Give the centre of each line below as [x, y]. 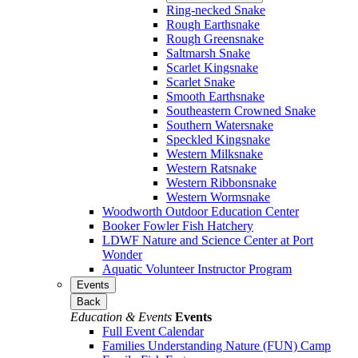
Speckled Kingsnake [218, 139]
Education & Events [121, 316]
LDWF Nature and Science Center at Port [208, 240]
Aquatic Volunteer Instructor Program [197, 268]
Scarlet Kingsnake [212, 67]
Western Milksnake [215, 153]
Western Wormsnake [218, 197]
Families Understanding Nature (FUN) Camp [217, 345]
